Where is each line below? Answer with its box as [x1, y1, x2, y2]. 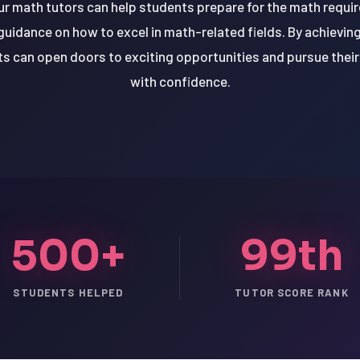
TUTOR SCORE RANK [235, 286, 349, 300]
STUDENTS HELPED [13, 286, 124, 300]
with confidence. [129, 73, 231, 90]
